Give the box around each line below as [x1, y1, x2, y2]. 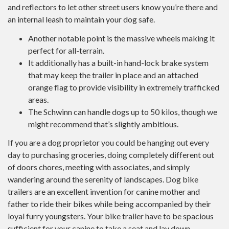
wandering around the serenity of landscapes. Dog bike [8, 174, 198, 184]
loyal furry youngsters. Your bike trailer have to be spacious [8, 211, 214, 221]
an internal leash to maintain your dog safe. [8, 14, 155, 24]
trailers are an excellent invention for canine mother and [8, 187, 200, 196]
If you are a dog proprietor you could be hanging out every [8, 138, 209, 147]
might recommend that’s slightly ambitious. [28, 119, 178, 129]
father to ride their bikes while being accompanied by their [8, 199, 211, 209]
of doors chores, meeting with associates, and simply [8, 162, 190, 172]
